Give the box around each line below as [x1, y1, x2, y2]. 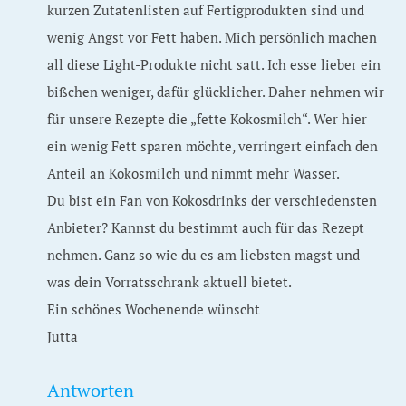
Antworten [47, 378, 135, 402]
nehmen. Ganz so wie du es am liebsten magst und [47, 246, 361, 264]
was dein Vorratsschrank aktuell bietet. [47, 273, 293, 291]
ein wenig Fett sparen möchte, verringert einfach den [47, 137, 379, 155]
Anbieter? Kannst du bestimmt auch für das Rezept [47, 218, 365, 237]
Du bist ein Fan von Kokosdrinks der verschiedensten [47, 191, 378, 209]
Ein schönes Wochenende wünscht [47, 300, 261, 318]
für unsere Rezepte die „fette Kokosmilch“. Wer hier [47, 110, 368, 128]
